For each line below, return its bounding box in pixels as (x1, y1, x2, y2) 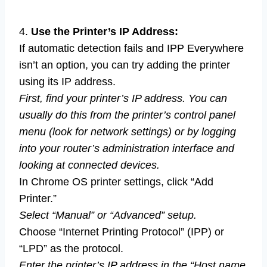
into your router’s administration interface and (19, 142, 234, 154)
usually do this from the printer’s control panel (19, 108, 235, 121)
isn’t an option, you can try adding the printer (19, 58, 230, 71)
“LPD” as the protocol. (19, 242, 123, 254)
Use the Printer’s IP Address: (31, 25, 178, 38)
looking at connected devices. (19, 159, 160, 171)
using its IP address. (19, 75, 116, 88)
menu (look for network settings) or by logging (19, 125, 236, 138)
